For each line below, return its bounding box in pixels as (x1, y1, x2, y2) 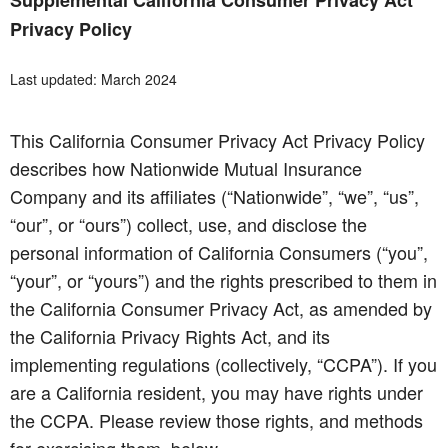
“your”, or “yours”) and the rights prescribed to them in (10, 267, 437, 294)
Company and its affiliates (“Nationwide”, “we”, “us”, (10, 183, 419, 210)
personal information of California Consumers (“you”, (10, 239, 428, 266)
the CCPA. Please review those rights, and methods (10, 407, 423, 434)
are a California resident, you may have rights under (10, 379, 423, 406)
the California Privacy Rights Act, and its (10, 323, 330, 350)
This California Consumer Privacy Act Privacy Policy (10, 127, 425, 154)
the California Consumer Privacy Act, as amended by (10, 295, 432, 322)
